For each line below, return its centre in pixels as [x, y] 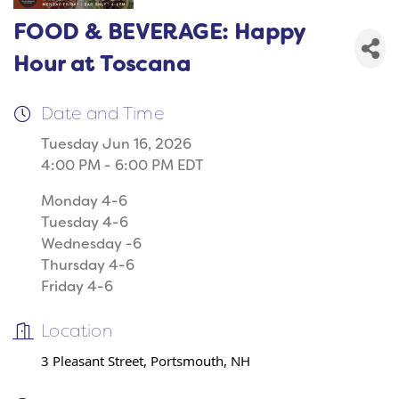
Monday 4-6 [84, 201]
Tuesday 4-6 [85, 223]
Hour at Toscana [102, 65]
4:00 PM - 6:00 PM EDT [122, 166]
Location [77, 331]
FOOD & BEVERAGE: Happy [159, 33]
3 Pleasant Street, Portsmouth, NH [146, 361]
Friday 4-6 [77, 287]
